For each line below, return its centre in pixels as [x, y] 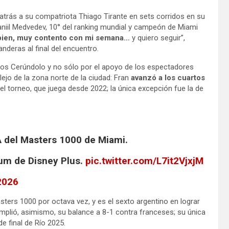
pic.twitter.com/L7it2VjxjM [144, 161]
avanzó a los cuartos [168, 77]
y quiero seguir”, [157, 38]
